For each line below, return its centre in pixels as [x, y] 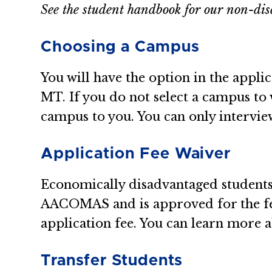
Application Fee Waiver [136, 153]
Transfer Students [112, 260]
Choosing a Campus [120, 46]
